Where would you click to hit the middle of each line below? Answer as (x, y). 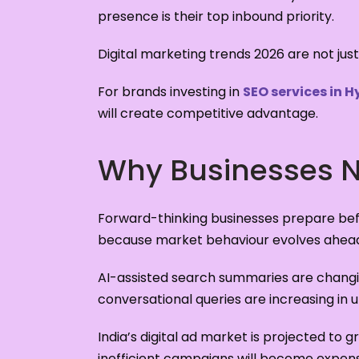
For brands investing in (170, 92)
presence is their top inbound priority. (216, 17)
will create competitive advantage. (208, 114)
